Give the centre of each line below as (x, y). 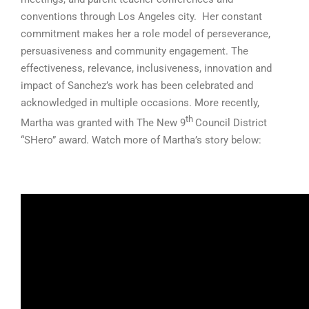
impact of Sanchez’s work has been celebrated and (137, 85)
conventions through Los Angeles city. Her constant (141, 16)
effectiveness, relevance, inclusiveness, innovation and (146, 68)
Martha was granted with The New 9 (103, 122)
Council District (231, 122)
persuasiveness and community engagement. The (134, 51)
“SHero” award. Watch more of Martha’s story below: (141, 140)
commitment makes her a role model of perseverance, (146, 33)
